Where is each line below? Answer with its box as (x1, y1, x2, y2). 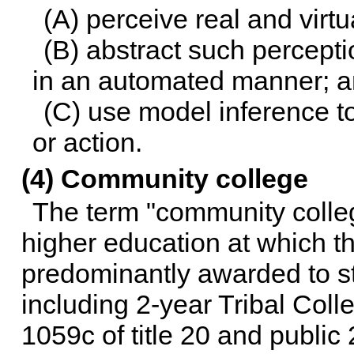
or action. (32, 127, 142, 158)
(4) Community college (21, 164, 308, 194)
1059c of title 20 (21, 320, 210, 351)
